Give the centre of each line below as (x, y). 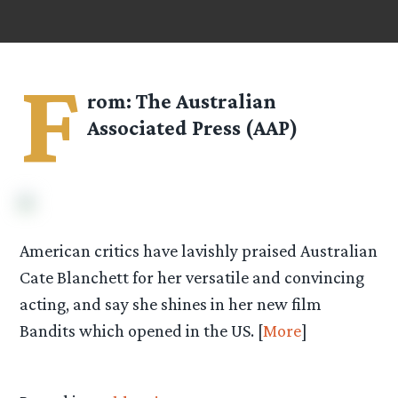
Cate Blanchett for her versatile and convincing (192, 277)
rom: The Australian (182, 101)
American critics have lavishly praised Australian (199, 250)
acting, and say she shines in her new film (171, 303)
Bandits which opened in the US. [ (142, 330)
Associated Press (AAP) (193, 128)
